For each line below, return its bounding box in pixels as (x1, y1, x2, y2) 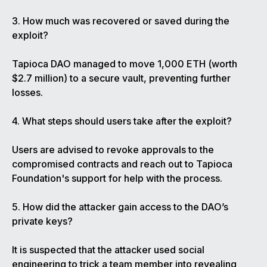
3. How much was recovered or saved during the (12, 15, 229, 27)
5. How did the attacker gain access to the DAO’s (12, 201, 228, 213)
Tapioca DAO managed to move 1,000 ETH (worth (12, 58, 237, 70)
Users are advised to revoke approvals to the (12, 144, 214, 156)
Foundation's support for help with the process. (12, 172, 222, 185)
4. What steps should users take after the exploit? (12, 115, 232, 128)
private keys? (12, 215, 73, 228)
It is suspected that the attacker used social (12, 244, 204, 256)
